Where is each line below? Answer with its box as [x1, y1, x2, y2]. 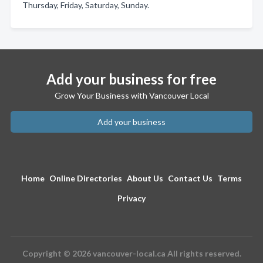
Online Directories [49, 173, 122, 183]
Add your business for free [46, 70, 217, 87]
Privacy [117, 193, 146, 203]
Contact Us [168, 173, 213, 183]
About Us [127, 173, 163, 183]
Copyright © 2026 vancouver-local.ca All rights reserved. [22, 248, 241, 258]
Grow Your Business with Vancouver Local [54, 90, 209, 100]
